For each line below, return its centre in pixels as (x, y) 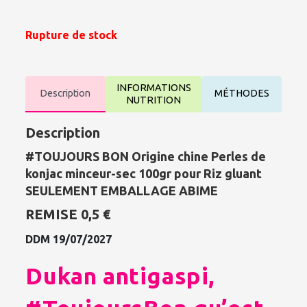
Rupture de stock (72, 35)
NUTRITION (153, 100)
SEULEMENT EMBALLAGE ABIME (122, 190)
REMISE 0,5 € (68, 214)
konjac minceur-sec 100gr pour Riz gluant (144, 173)
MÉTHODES (242, 94)
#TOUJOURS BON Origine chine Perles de (146, 156)
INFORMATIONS (153, 87)
